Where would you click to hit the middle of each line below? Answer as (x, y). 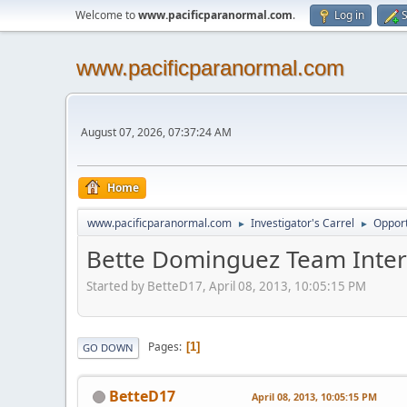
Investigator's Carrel (303, 223)
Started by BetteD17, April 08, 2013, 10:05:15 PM (226, 286)
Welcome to (107, 15)
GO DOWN (108, 347)
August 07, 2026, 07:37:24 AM (156, 132)
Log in (349, 15)
